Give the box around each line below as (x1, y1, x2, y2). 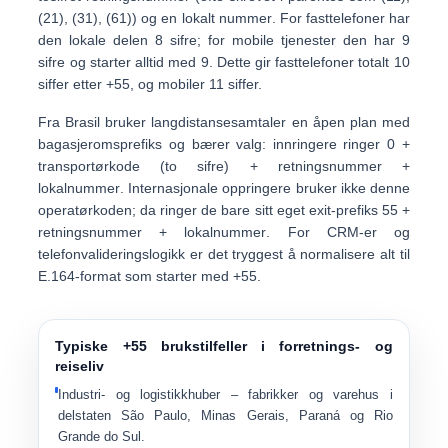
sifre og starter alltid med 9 (38, 54, 209, 70)
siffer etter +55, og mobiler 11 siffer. (38, 76, 263, 92)
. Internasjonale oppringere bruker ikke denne (120, 180, 410, 196)
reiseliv (55, 358, 105, 374)
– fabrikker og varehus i (220, 387, 393, 402)
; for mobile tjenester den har (197, 32, 402, 48)
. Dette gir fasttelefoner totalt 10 (208, 54, 410, 70)
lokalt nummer (181, 10, 272, 26)
